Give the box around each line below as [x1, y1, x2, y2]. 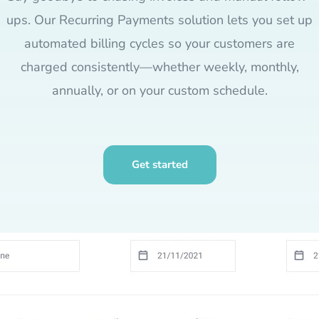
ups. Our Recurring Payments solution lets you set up [6, 11, 313, 28]
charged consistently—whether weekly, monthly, [20, 58, 299, 75]
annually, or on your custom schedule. [51, 82, 268, 99]
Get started [131, 157, 188, 172]
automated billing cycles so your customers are [24, 35, 295, 52]
